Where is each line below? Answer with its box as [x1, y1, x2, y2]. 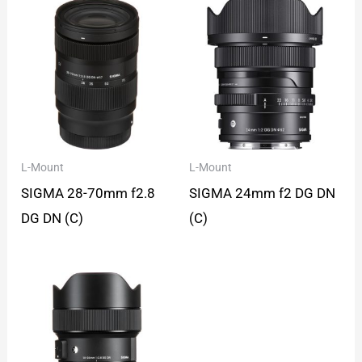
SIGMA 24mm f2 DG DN [189, 184, 335, 201]
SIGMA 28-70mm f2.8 [21, 184, 156, 201]
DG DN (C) [21, 209, 84, 226]
